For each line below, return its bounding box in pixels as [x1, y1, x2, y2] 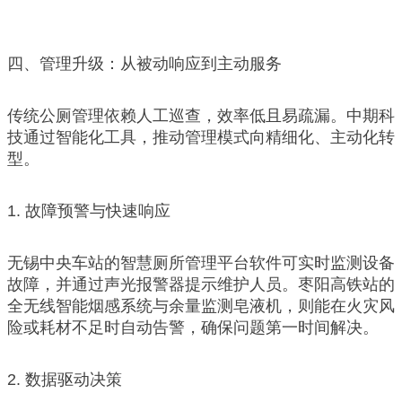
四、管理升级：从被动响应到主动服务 [7, 54, 282, 73]
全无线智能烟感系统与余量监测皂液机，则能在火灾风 [7, 296, 395, 315]
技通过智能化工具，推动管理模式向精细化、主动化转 [7, 127, 395, 146]
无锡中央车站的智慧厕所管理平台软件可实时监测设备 [7, 253, 395, 272]
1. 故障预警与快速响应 [7, 201, 170, 220]
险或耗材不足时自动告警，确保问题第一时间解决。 [7, 318, 379, 336]
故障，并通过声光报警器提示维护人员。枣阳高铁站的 [7, 275, 395, 293]
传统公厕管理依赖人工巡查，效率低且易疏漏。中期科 [7, 106, 395, 125]
